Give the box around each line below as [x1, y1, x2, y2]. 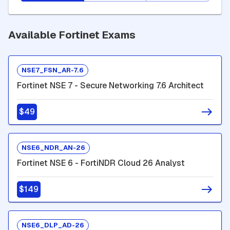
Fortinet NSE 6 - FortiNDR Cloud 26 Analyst [17, 157, 185, 168]
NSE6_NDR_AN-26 [22, 143, 85, 152]
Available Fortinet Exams [8, 28, 136, 42]
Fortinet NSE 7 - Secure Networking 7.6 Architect [17, 80, 204, 91]
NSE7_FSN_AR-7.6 [22, 66, 84, 75]
